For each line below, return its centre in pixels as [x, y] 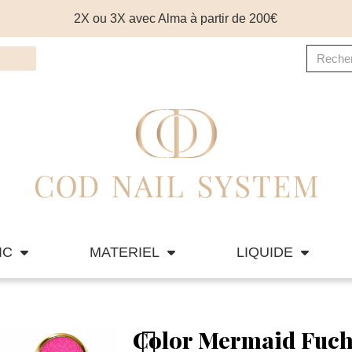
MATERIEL [125, 253]
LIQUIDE [264, 253]
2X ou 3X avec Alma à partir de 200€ [176, 18]
